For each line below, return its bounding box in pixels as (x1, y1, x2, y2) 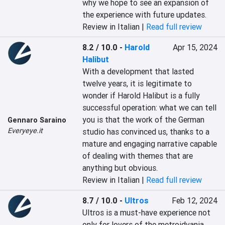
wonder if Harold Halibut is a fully (82, 90, 200, 100)
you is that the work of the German (82, 115, 205, 125)
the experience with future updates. (82, 10, 207, 20)
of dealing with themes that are (82, 151, 193, 161)
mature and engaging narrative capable (82, 139, 217, 149)
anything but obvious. (82, 163, 158, 173)
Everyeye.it (8, 126, 43, 135)
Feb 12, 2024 (171, 195, 217, 205)
